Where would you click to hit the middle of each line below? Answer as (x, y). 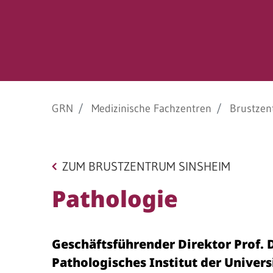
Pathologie (115, 198)
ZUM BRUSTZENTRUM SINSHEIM (146, 166)
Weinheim (139, 155)
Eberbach (138, 82)
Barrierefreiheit (152, 14)
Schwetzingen (148, 107)
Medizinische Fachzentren (151, 108)
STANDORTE (161, 60)
